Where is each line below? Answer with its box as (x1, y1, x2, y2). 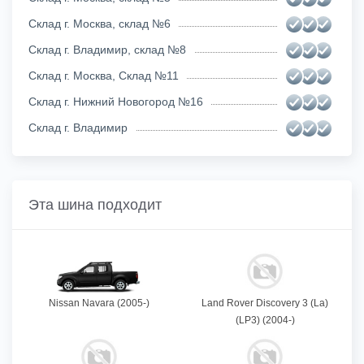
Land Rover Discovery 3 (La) (201, 297, 328, 309)
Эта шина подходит (28, 196, 162, 213)
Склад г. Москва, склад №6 (28, 16, 171, 30)
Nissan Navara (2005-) (49, 297, 149, 309)
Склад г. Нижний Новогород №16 (28, 94, 203, 108)
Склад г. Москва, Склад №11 (28, 68, 179, 82)
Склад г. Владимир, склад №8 (28, 42, 186, 56)
